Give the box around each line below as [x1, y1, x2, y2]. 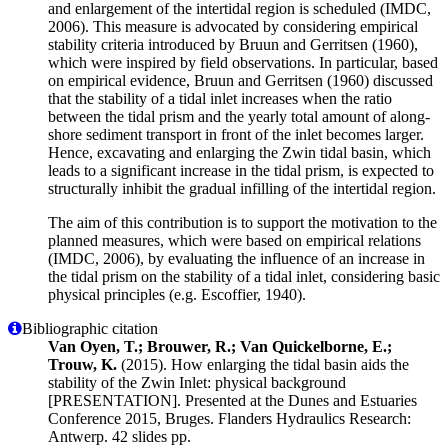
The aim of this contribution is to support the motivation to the [48, 213, 437, 231]
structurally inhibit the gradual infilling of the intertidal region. [48, 179, 436, 197]
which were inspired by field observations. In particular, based [48, 53, 438, 71]
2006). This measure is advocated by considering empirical [48, 17, 418, 35]
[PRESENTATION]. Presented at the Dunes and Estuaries [48, 391, 417, 409]
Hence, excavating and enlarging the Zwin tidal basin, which [48, 143, 431, 161]
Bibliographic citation [22, 319, 158, 337]
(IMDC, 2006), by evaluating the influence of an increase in [48, 249, 425, 267]
